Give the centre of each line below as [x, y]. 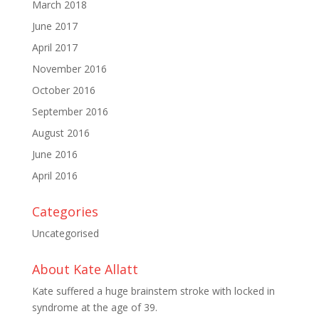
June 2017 [54, 26]
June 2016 [54, 154]
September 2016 [70, 111]
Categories [65, 211]
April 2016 [54, 175]
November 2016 [69, 68]
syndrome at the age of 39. [94, 307]
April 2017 [54, 47]
